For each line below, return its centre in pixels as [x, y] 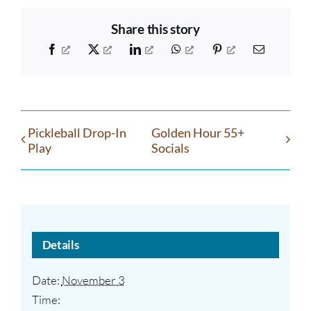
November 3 [93, 280]
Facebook [78, 48]
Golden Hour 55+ [197, 132]
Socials [170, 148]
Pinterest [241, 48]
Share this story [155, 30]
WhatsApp [204, 48]
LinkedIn [160, 48]
